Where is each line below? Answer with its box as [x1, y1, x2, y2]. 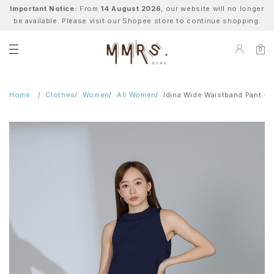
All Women [117, 91, 156, 100]
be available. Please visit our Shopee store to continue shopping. [13, 17, 261, 25]
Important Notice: [10, 4, 78, 13]
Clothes [45, 91, 75, 100]
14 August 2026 [100, 4, 161, 13]
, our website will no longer [161, 4, 264, 13]
